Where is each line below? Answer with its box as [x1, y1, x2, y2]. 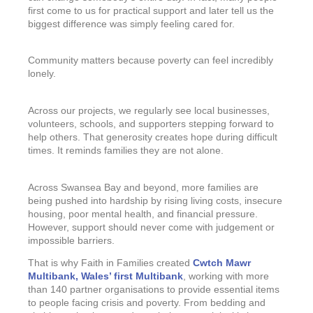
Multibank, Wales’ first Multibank [28, 271, 183, 282]
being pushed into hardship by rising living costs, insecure [28, 195, 282, 206]
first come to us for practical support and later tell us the [28, 5, 274, 16]
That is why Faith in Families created [28, 258, 193, 269]
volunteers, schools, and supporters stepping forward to [28, 118, 274, 129]
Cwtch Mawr [193, 258, 251, 269]
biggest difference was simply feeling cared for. [28, 18, 235, 29]
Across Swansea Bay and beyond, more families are [28, 182, 259, 193]
